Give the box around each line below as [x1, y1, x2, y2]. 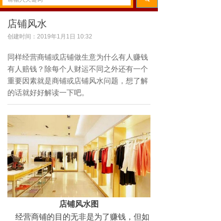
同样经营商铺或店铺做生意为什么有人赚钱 [7, 52, 148, 62]
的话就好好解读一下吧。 [7, 87, 89, 97]
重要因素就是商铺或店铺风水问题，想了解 [7, 75, 148, 85]
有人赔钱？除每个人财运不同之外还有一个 [7, 64, 148, 74]
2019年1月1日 [37, 33, 75, 40]
